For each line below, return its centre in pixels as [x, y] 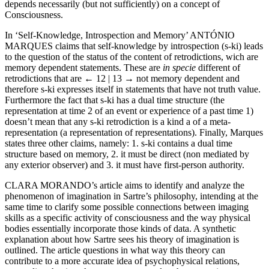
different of [218, 67]
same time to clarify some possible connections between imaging [127, 207]
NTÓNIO [216, 35]
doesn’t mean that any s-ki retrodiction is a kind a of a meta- [118, 121]
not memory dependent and [187, 78]
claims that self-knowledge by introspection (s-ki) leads [158, 46]
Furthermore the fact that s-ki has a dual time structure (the [115, 100]
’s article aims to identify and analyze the [168, 185]
